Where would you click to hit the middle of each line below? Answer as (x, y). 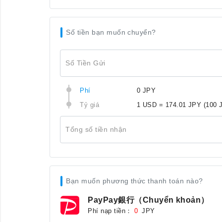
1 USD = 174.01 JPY (169, 105)
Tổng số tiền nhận (96, 129)
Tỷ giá (90, 105)
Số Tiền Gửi (85, 63)
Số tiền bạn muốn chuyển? (111, 32)
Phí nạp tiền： (110, 211)
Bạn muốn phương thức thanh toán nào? (135, 181)
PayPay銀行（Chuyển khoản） (148, 200)
